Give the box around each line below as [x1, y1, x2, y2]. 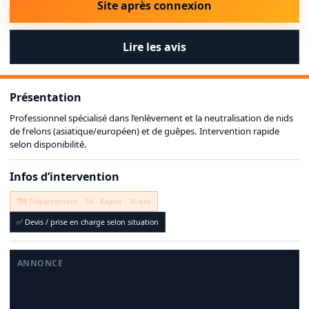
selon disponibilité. [10, 138, 87, 151]
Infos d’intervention [10, 169, 119, 185]
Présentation [10, 90, 81, 106]
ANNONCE [17, 257, 63, 269]
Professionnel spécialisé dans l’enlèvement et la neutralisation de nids [10, 112, 293, 125]
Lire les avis [123, 39, 186, 55]
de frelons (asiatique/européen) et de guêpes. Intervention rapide [10, 125, 279, 138]
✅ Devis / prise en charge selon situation [16, 217, 159, 227]
